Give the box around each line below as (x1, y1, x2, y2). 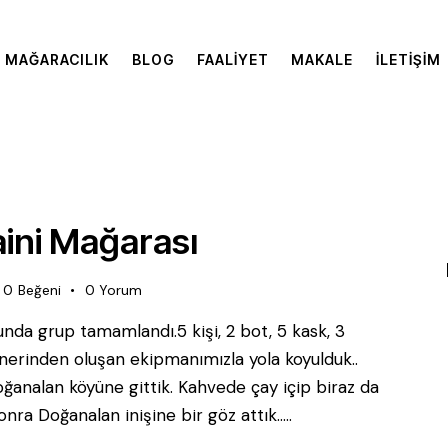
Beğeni (17, 280, 61, 299)
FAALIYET (197, 51, 270, 68)
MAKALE (291, 51, 354, 68)
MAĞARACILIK (5, 51, 110, 68)
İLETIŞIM (375, 51, 441, 68)
